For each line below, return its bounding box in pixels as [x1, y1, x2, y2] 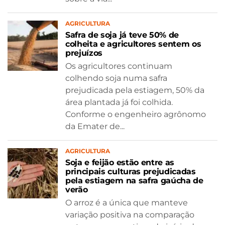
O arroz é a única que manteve [65, 197, 188, 207]
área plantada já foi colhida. [65, 97, 173, 107]
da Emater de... [65, 121, 125, 131]
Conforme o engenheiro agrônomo [65, 109, 206, 119]
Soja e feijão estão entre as [65, 157, 175, 167]
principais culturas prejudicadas [65, 166, 196, 176]
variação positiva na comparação [65, 209, 194, 219]
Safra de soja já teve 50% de [65, 30, 179, 40]
